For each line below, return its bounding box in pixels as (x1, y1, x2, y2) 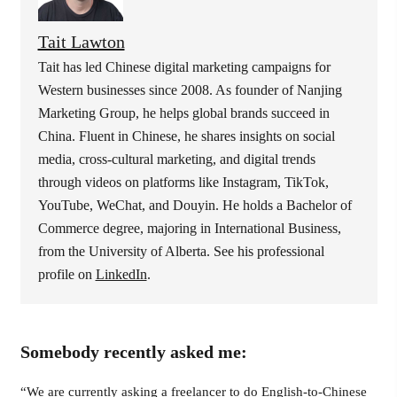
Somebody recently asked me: (19, 342, 247, 362)
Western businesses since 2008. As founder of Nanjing (37, 82, 342, 97)
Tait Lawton (37, 31, 125, 51)
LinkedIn (95, 266, 147, 282)
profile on (37, 266, 96, 282)
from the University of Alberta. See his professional (37, 243, 324, 259)
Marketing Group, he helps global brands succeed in (37, 105, 330, 121)
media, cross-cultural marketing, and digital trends (37, 151, 315, 167)
